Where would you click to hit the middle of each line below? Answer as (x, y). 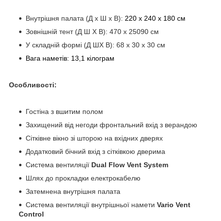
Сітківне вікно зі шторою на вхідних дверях (94, 138)
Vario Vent (174, 204)
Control (31, 214)
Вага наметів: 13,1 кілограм (70, 58)
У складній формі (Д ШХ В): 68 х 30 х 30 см (95, 45)
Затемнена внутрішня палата (73, 191)
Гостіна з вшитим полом (64, 111)
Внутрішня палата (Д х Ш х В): (75, 18)
